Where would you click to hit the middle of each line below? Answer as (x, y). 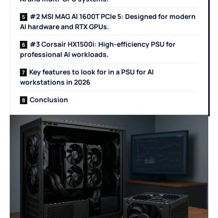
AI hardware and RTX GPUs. (64, 27)
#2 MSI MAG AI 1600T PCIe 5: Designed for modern (113, 17)
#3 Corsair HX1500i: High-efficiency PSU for (103, 44)
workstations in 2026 (55, 82)
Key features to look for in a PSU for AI (91, 72)
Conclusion (49, 100)
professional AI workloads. (64, 54)
